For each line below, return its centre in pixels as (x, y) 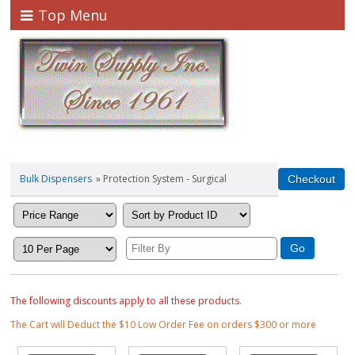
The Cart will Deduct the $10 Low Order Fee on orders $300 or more (164, 324)
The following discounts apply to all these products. (126, 300)
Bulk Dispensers (56, 178)
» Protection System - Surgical (162, 178)
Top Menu (73, 15)
